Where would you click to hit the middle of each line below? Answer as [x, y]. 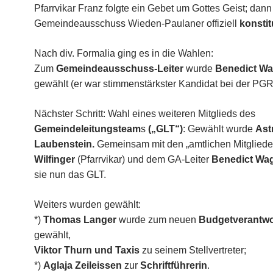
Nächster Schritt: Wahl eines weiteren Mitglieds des [145, 114]
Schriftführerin [174, 265]
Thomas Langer [80, 220]
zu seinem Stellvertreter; [194, 250]
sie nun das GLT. [70, 175]
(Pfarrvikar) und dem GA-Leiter [144, 159]
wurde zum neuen [158, 220]
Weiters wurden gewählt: [87, 204]
